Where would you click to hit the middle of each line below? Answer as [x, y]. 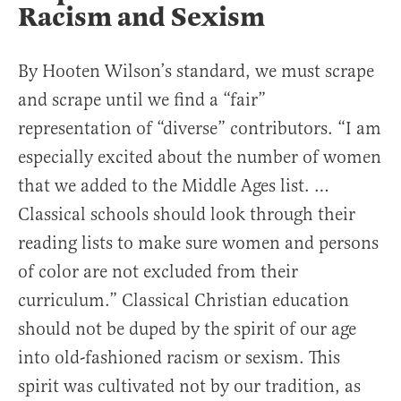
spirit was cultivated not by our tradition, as [189, 387]
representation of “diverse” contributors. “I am [200, 129]
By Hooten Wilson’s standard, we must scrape [196, 72]
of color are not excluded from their [158, 272]
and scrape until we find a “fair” [142, 100]
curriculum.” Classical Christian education [183, 301]
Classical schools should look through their [187, 215]
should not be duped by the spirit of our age [187, 329]
